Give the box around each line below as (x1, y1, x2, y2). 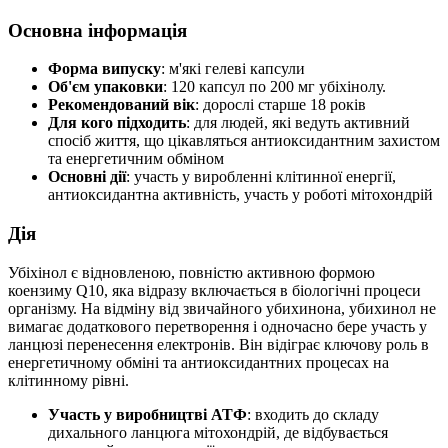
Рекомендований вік (48, 96, 195, 114)
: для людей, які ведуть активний (186, 114, 410, 132)
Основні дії (48, 168, 126, 186)
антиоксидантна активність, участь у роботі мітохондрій (48, 186, 433, 204)
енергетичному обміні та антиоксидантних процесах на (8, 353, 389, 371)
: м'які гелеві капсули (161, 60, 305, 78)
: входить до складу (247, 405, 379, 423)
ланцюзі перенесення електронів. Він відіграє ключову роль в (8, 335, 429, 353)
